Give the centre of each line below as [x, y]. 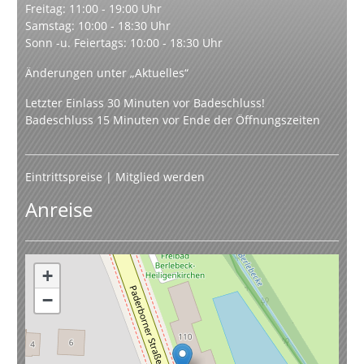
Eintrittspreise [64, 177]
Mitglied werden [160, 177]
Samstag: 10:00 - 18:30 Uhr [98, 26]
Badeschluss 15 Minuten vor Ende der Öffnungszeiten [173, 120]
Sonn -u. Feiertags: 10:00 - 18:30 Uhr [124, 43]
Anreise [59, 210]
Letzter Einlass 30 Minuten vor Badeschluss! [145, 103]
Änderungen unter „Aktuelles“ [107, 73]
